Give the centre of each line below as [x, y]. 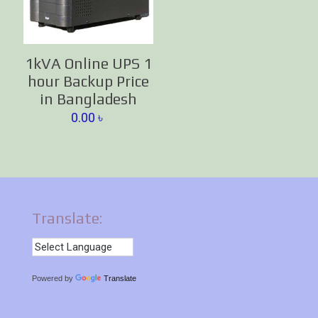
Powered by [54, 279]
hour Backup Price [89, 82]
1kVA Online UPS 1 [89, 64]
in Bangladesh [89, 99]
